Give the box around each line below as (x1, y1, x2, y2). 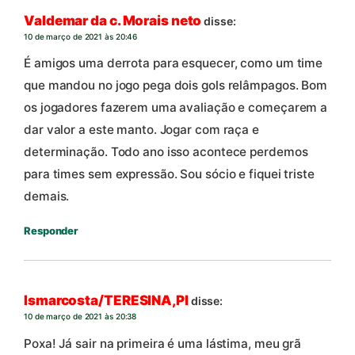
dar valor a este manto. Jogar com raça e (24, 121, 259, 137)
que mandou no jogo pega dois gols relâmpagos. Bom (24, 77, 328, 93)
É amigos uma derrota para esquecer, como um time (24, 55, 323, 71)
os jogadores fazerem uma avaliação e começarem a (24, 99, 328, 115)
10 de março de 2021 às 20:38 (24, 311, 137, 322)
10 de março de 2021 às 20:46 (24, 31, 138, 41)
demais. (24, 188, 70, 204)
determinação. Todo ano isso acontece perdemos (24, 143, 308, 159)
